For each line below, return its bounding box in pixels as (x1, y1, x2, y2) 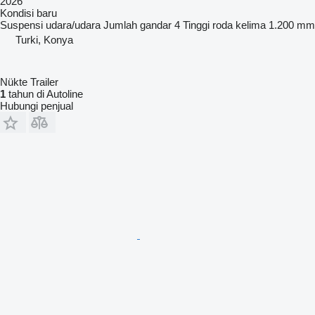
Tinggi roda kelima (183, 18, 266, 31)
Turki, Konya (15, 33, 73, 46)
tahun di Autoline (6, 87, 83, 100)
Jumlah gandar (103, 18, 172, 31)
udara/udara (46, 18, 101, 31)
